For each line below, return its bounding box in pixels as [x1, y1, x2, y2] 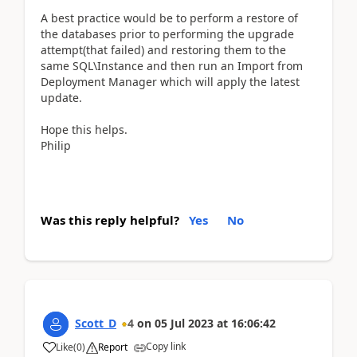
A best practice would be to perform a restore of [41, 10, 298, 25]
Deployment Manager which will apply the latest [41, 73, 300, 89]
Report [98, 339, 127, 354]
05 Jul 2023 [155, 315, 214, 331]
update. [41, 89, 82, 105]
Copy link [146, 339, 186, 353]
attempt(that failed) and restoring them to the [41, 41, 286, 57]
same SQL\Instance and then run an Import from [41, 57, 303, 73]
